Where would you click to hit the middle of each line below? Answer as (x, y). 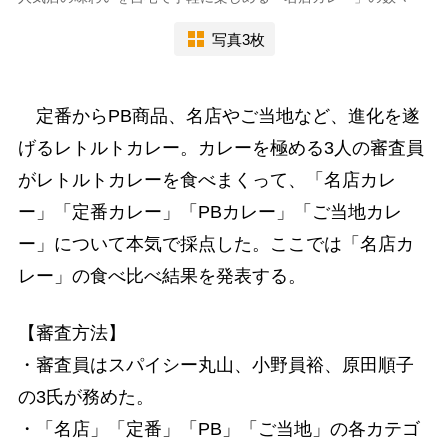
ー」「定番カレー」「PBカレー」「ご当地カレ (209, 212)
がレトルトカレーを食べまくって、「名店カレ (206, 180)
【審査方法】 (71, 333)
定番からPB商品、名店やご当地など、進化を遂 (218, 116)
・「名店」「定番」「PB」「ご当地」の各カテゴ (218, 429)
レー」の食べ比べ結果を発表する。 (161, 276)
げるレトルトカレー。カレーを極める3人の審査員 (220, 148)
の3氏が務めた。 (85, 397)
